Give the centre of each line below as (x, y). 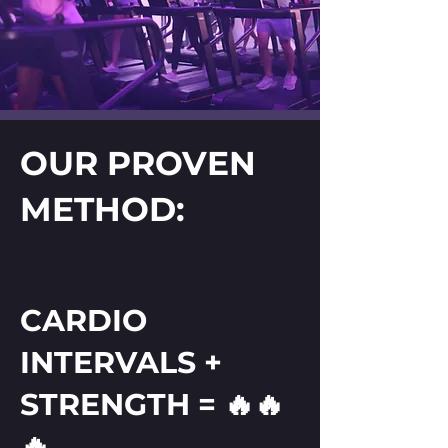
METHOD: (107, 209)
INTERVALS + (121, 362)
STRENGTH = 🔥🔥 (152, 404)
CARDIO (83, 320)
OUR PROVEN (138, 163)
